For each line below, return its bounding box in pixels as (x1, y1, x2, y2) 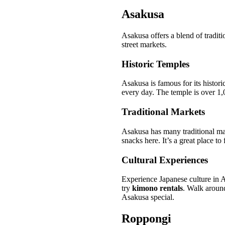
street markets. (122, 40, 167, 49)
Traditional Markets (122, 106, 205, 118)
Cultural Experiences (122, 154, 208, 165)
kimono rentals (132, 184, 183, 193)
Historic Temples (122, 58, 189, 69)
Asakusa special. (122, 193, 174, 202)
